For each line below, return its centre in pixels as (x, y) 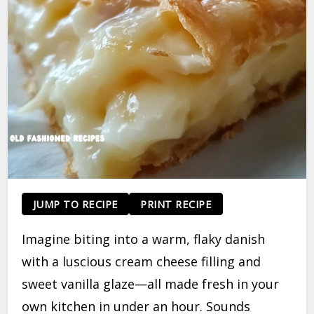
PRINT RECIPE (176, 204)
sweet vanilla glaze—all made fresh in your (151, 284)
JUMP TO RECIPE (75, 204)
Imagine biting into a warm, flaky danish (144, 239)
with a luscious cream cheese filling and (142, 262)
